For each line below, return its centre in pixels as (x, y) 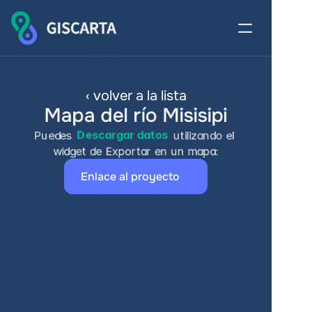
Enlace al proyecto (130, 177)
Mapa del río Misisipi (136, 116)
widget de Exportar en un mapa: (136, 151)
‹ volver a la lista (136, 96)
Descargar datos (122, 135)
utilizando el (202, 135)
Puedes (54, 135)
